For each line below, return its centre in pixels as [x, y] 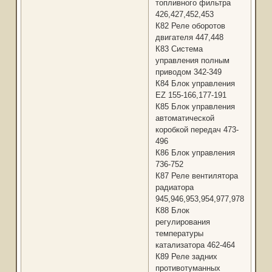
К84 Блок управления [195, 84]
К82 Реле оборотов [190, 26]
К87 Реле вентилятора [196, 176]
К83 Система [179, 49]
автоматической [185, 118]
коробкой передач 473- [197, 130]
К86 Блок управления [195, 153]
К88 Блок [172, 211]
